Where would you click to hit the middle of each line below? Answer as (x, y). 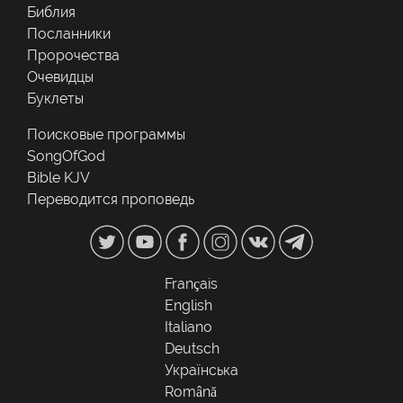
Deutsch (192, 349)
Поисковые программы (106, 135)
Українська (201, 371)
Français (191, 284)
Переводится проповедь (111, 200)
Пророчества (73, 56)
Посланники (69, 34)
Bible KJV (58, 178)
